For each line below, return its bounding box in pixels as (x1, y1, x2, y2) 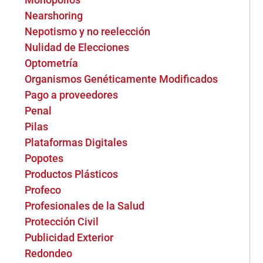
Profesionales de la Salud (25, 200, 145, 212)
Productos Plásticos (25, 168, 119, 180)
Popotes (25, 152, 64, 164)
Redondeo (25, 247, 73, 259)
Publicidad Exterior (25, 231, 114, 244)
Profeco (25, 184, 62, 196)
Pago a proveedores (25, 89, 119, 101)
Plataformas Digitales (25, 136, 128, 149)
